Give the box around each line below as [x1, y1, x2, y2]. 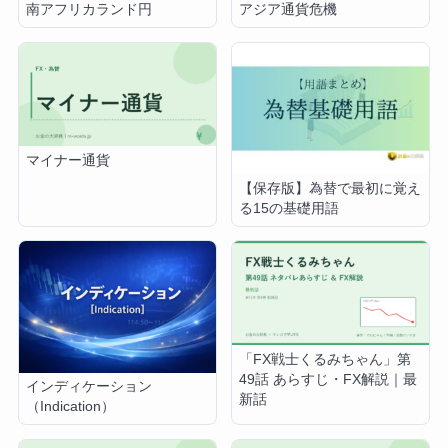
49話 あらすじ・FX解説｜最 [239, 371, 418, 387]
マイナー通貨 [26, 153, 111, 169]
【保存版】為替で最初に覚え [239, 180, 422, 196]
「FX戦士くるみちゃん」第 [239, 351, 412, 367]
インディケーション [26, 379, 153, 395]
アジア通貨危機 [239, 2, 338, 18]
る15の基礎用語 [239, 200, 340, 216]
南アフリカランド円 [26, 2, 153, 18]
